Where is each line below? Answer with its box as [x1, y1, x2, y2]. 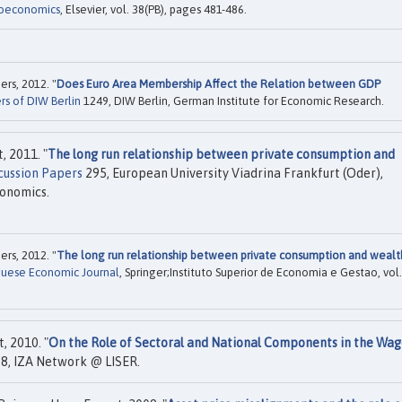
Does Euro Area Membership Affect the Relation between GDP [57, 76, 380, 91]
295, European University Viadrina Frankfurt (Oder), [83, 165, 383, 180]
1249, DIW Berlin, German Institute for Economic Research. [81, 93, 384, 108]
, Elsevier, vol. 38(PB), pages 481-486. [60, 3, 247, 17]
